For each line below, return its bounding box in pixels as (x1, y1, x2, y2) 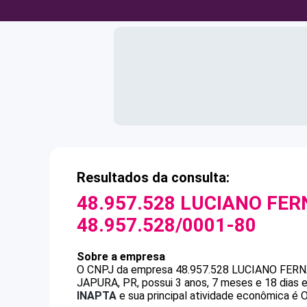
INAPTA (77, 289, 116, 302)
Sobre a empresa (77, 250, 165, 263)
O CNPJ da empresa (77, 263, 175, 276)
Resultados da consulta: (77, 169, 230, 186)
